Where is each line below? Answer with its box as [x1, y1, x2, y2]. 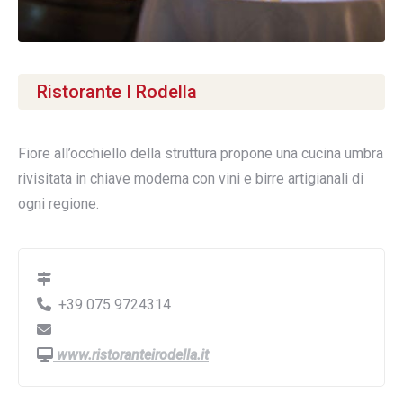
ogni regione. [18, 195, 99, 213]
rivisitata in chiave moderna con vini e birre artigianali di [18, 170, 363, 188]
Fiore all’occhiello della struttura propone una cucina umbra [18, 145, 383, 163]
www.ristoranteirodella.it [53, 346, 209, 364]
